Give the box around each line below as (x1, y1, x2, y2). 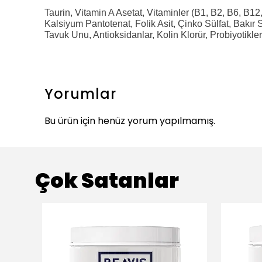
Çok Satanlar (35, 166, 179, 195)
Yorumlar (44, 84, 117, 104)
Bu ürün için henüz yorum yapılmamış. (44, 113, 215, 127)
